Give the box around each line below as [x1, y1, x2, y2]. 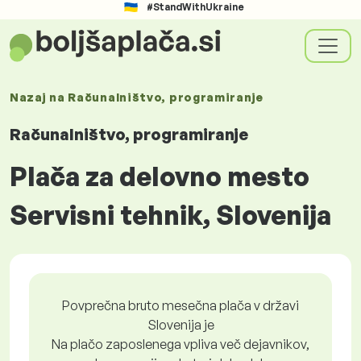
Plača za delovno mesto [10, 160, 309, 193]
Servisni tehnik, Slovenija [10, 199, 331, 231]
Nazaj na [10, 90, 68, 104]
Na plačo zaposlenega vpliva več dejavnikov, [52, 336, 309, 352]
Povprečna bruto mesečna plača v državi [62, 297, 299, 313]
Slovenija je [147, 317, 214, 333]
